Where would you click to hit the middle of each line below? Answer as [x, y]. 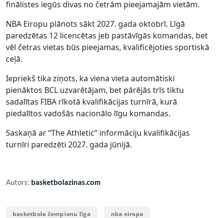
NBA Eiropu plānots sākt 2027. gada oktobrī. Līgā [95, 24]
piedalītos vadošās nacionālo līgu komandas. [88, 113]
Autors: [18, 182]
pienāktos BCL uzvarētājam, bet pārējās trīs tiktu [95, 90]
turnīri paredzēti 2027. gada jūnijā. [69, 145]
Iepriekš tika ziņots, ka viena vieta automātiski [90, 78]
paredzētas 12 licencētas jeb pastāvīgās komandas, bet [107, 36]
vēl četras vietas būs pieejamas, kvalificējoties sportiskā [108, 47]
